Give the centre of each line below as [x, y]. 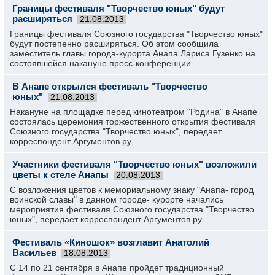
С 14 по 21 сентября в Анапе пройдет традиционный [117, 268]
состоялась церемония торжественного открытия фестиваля [133, 122]
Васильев [34, 253]
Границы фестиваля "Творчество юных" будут [118, 8]
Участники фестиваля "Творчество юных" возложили [134, 164]
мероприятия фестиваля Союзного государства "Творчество [132, 209]
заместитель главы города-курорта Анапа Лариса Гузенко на [133, 53]
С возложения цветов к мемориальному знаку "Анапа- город [132, 190]
